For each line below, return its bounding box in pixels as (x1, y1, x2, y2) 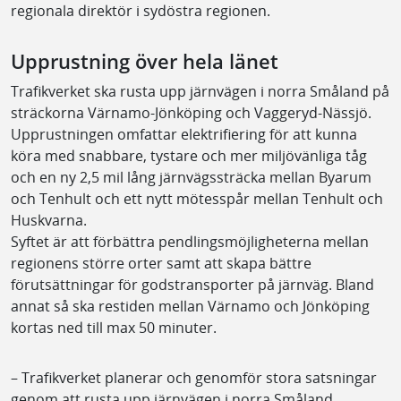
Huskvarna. (11, 209, 87, 230)
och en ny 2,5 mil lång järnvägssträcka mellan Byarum (11, 166, 371, 187)
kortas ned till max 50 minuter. (11, 317, 217, 337)
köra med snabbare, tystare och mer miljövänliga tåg (11, 145, 367, 166)
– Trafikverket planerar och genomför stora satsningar (11, 367, 377, 388)
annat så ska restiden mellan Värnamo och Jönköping (11, 295, 370, 316)
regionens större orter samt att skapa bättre (11, 252, 311, 273)
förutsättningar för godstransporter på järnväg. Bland (11, 274, 374, 294)
